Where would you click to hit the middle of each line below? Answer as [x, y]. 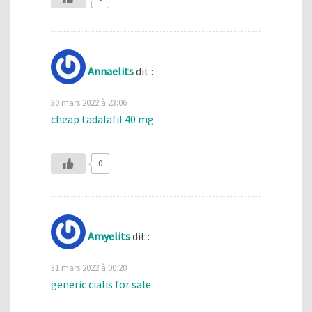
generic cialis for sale [101, 284]
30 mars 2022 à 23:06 [89, 102]
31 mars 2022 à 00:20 [89, 268]
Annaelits [111, 71]
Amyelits [109, 236]
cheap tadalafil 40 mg [102, 119]
